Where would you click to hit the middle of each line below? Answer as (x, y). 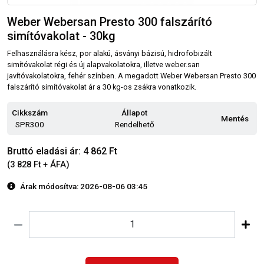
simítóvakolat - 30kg (61, 36)
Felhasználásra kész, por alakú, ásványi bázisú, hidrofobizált (110, 53)
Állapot (134, 112)
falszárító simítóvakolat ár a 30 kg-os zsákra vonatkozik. (102, 87)
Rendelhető (134, 124)
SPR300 (30, 124)
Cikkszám (30, 112)
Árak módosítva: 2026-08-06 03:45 (84, 186)
